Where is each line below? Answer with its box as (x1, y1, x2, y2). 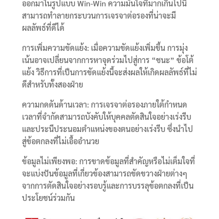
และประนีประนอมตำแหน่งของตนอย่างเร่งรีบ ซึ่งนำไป (22, 123, 193, 134)
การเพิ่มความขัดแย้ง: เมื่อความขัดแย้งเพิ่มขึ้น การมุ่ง (22, 42, 188, 53)
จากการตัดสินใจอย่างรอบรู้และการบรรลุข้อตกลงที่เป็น (22, 180, 194, 191)
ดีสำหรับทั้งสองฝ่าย (22, 79, 83, 89)
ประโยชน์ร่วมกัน (22, 192, 75, 203)
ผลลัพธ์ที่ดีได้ (22, 22, 65, 33)
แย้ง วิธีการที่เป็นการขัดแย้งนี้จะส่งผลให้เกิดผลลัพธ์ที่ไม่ (22, 66, 197, 77)
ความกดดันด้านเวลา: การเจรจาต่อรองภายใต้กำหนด (22, 99, 187, 109)
